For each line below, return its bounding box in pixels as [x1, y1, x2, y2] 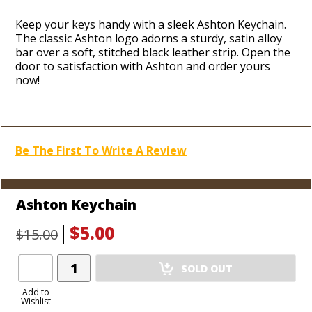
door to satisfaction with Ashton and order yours [15, 58, 270, 74]
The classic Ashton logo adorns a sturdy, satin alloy [15, 31, 282, 46]
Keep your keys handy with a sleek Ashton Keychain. [15, 17, 286, 32]
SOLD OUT [181, 261, 233, 275]
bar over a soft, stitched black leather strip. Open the [15, 45, 290, 60]
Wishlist [20, 295, 51, 308]
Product [56, 269, 98, 284]
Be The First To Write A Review [15, 143, 187, 158]
